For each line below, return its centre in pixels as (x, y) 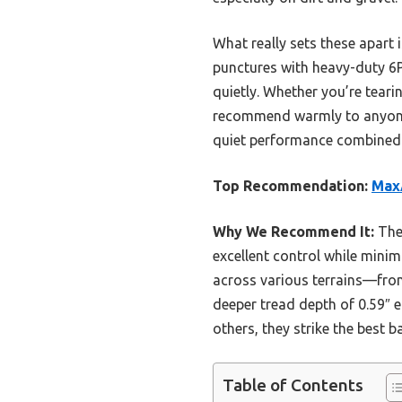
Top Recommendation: (290, 185)
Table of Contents (293, 385)
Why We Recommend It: (293, 231)
